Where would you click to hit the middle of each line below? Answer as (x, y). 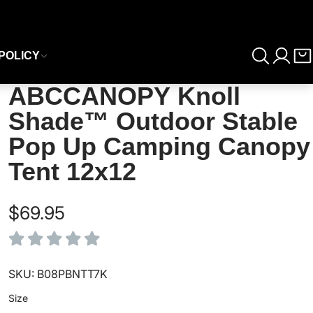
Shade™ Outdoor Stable (153, 121)
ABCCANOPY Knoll (125, 96)
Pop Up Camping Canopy (160, 146)
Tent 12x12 (73, 172)
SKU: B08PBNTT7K (58, 274)
